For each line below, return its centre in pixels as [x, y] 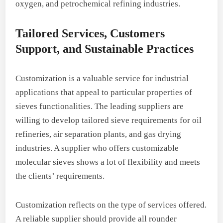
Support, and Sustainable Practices [105, 49]
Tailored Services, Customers [90, 33]
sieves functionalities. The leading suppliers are [100, 106]
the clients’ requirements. [60, 176]
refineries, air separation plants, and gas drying [99, 134]
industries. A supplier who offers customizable [97, 148]
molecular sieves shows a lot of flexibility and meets [108, 162]
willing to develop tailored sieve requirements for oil [109, 120]
